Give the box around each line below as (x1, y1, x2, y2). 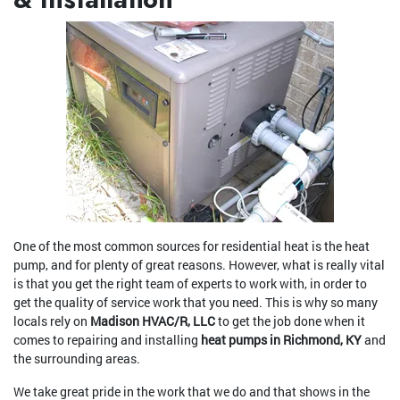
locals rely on (13, 312, 90, 330)
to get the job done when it (215, 312, 365, 330)
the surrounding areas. (13, 350, 140, 368)
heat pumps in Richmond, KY (201, 331, 362, 349)
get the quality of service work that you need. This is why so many (13, 294, 378, 312)
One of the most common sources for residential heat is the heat (13, 237, 370, 255)
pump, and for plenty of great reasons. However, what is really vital (13, 256, 385, 274)
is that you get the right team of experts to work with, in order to (13, 275, 367, 293)
